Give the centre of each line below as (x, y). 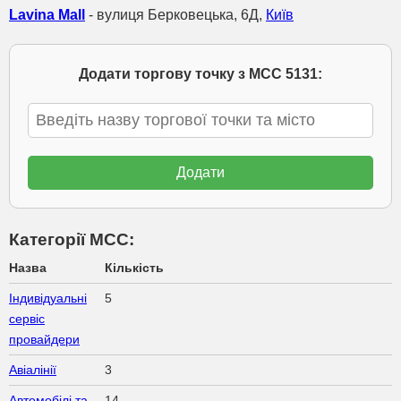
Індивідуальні (48, 298)
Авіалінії (33, 369)
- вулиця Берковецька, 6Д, (175, 14)
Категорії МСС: (72, 239)
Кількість (134, 267)
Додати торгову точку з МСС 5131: (200, 73)
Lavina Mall (47, 14)
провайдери (44, 339)
